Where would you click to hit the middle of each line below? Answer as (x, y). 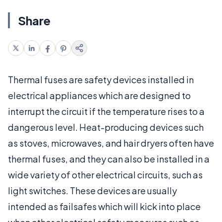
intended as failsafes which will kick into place (104, 206)
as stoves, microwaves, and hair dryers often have (111, 143)
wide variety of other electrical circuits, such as (105, 175)
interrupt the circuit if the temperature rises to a (106, 111)
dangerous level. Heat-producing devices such (106, 127)
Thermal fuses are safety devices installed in (101, 80)
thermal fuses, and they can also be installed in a (109, 159)
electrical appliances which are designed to (99, 95)
